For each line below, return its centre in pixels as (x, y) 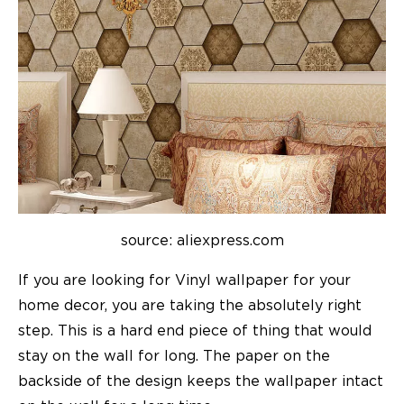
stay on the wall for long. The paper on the (174, 357)
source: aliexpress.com (202, 241)
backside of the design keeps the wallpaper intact (201, 382)
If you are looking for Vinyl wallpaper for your (184, 281)
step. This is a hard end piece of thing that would (195, 331)
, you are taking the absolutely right (233, 306)
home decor (61, 306)
